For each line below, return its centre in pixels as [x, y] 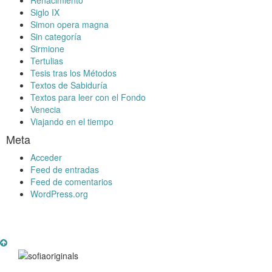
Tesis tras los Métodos [73, 73]
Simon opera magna [70, 24]
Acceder [46, 157]
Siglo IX [45, 12]
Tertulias [47, 60]
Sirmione [47, 48]
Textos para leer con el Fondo [88, 97]
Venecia [46, 109]
